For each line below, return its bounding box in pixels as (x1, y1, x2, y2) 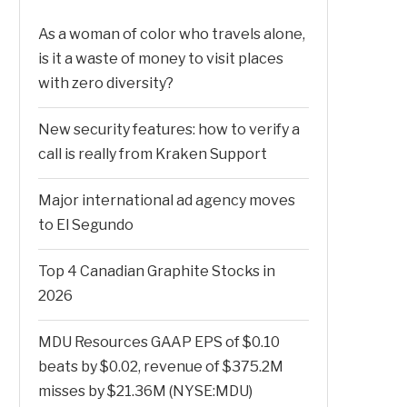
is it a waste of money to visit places (38, 49, 283, 67)
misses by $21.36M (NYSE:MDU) (38, 382, 253, 400)
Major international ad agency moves (38, 191, 295, 209)
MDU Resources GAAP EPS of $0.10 (38, 333, 280, 351)
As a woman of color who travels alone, (38, 25, 305, 43)
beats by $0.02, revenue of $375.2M (38, 357, 283, 375)
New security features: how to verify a (38, 120, 300, 138)
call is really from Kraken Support (38, 144, 267, 163)
